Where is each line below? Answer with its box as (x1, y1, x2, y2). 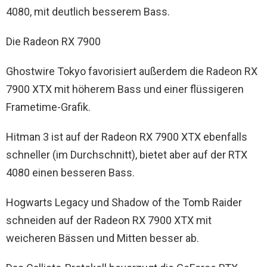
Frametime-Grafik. (6, 100, 91, 113)
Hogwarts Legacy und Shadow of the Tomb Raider (6, 195, 242, 209)
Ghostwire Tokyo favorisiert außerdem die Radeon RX (6, 64, 257, 77)
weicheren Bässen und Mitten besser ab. (6, 231, 199, 244)
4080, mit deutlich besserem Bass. (6, 5, 170, 18)
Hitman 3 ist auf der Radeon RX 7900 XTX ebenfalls (6, 130, 247, 143)
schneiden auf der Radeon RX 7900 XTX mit (6, 213, 212, 226)
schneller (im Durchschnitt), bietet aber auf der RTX (6, 148, 247, 161)
